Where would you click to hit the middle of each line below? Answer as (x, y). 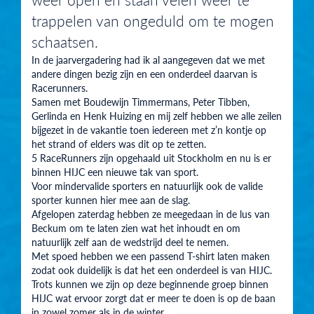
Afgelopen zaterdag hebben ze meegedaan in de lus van (151, 213)
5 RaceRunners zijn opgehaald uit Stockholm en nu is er (151, 157)
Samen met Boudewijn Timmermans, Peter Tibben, (141, 101)
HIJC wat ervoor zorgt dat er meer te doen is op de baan (153, 298)
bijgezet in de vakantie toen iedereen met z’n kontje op (149, 129)
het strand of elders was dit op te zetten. (119, 143)
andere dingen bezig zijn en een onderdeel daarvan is (144, 73)
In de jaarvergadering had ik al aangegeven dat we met (148, 59)
